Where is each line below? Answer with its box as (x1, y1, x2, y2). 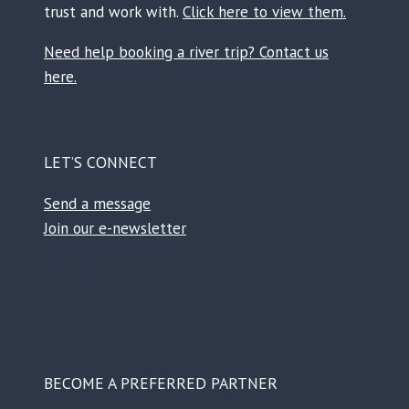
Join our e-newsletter (44, 217, 186, 238)
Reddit (109, 251, 170, 280)
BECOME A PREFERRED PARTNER (44, 372, 278, 394)
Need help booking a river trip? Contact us (44, 41, 329, 62)
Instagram (65, 251, 160, 280)
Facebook (43, 251, 131, 280)
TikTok (87, 251, 150, 280)
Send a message (44, 193, 151, 214)
